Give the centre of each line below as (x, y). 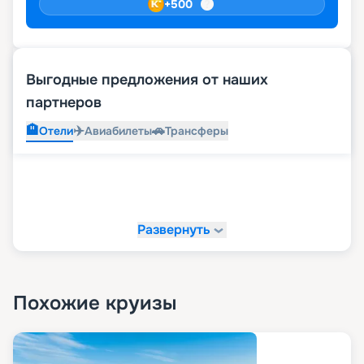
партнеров (64, 103)
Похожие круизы (95, 303)
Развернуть (174, 230)
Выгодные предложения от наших (147, 80)
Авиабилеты (118, 131)
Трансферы (197, 131)
